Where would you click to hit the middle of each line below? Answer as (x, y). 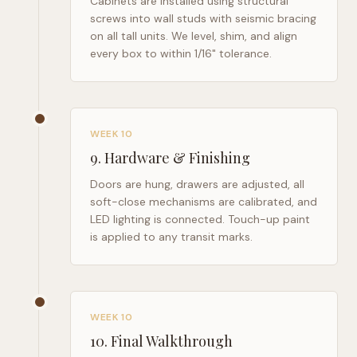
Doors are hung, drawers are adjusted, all (197, 184)
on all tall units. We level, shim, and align (194, 36)
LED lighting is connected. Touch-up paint (200, 219)
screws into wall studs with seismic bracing (203, 18)
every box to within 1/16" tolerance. (181, 53)
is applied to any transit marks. (171, 237)
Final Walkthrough (172, 341)
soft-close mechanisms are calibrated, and (204, 202)
